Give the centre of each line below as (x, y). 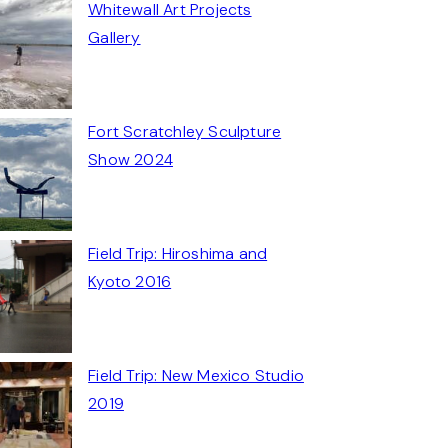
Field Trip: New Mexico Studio (196, 375)
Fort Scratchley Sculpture (185, 131)
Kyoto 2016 (130, 281)
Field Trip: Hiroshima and (178, 253)
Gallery (114, 37)
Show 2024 (130, 159)
